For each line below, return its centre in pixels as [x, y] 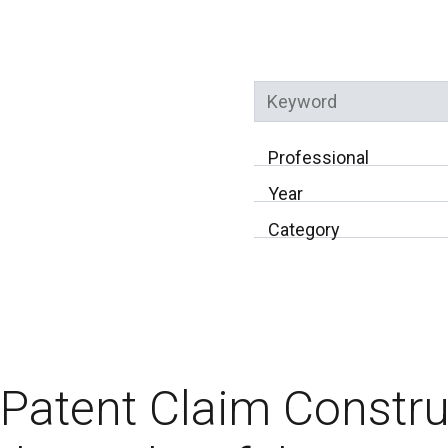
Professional [318, 158]
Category [303, 230]
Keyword [288, 135]
